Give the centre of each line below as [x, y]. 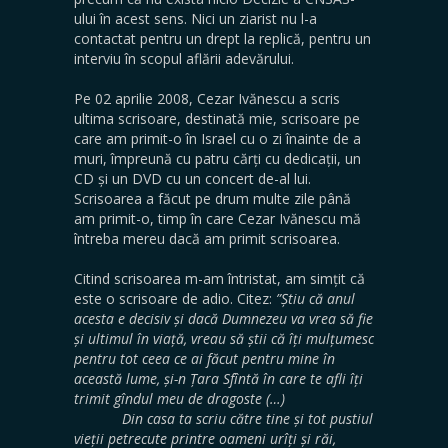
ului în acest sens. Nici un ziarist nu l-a [195, 18]
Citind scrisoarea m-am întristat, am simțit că [219, 278]
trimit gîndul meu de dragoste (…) [221, 398]
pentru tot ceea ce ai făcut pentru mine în [204, 358]
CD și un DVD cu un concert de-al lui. [192, 178]
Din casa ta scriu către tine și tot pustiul [223, 418]
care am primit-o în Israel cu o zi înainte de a [217, 138]
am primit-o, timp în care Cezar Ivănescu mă [217, 218]
